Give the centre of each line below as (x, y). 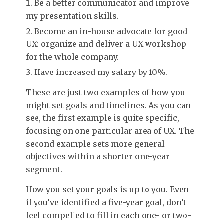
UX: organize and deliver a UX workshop (106, 44)
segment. (44, 169)
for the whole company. (72, 56)
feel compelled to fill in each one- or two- (109, 215)
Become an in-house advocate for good (111, 31)
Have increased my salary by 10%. (101, 72)
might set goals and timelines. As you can (108, 105)
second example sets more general (95, 143)
